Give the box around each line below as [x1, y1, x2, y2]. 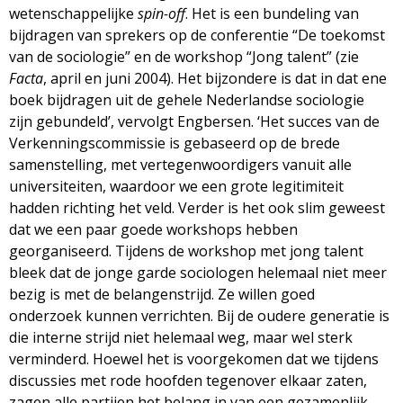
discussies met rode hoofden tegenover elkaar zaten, [9, 370, 367, 390]
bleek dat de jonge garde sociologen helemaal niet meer [9, 262, 387, 282]
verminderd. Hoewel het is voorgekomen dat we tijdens [9, 348, 379, 369]
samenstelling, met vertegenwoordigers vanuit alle [9, 154, 352, 175]
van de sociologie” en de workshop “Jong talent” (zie [9, 46, 359, 67]
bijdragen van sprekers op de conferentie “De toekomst [9, 24, 385, 45]
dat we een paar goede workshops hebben [9, 219, 298, 239]
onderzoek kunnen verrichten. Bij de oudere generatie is [9, 305, 390, 326]
